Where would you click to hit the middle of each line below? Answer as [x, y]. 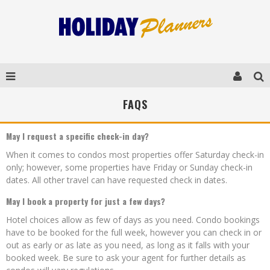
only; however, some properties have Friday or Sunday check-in [129, 167]
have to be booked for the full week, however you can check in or [134, 232]
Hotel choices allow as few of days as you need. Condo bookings [133, 220]
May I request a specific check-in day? [77, 136]
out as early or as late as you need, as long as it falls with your [128, 245]
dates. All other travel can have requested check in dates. [117, 180]
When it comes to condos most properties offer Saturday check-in [135, 155]
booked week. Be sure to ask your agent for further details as [126, 258]
